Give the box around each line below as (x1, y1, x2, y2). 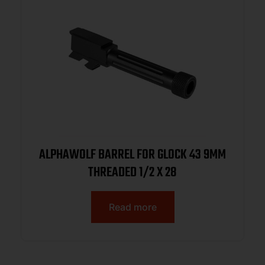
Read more (108, 201, 157, 214)
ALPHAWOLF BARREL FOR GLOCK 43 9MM (39, 144, 226, 166)
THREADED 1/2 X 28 (88, 162, 177, 184)
